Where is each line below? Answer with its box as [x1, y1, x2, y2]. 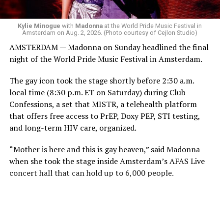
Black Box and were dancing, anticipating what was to [9, 4, 201, 15]
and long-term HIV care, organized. [9, 122, 137, 133]
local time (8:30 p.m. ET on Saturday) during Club [9, 86, 186, 98]
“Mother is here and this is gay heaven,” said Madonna [9, 143, 200, 155]
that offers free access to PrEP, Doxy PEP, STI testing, [9, 110, 200, 121]
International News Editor [9, 184, 98, 193]
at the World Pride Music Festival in [103, 22, 202, 29]
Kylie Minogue [18, 22, 61, 29]
